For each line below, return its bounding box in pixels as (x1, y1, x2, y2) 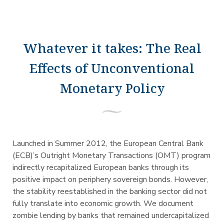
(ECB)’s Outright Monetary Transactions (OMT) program (12, 150, 210, 161)
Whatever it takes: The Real (22, 39, 201, 57)
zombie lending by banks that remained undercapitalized (12, 210, 209, 221)
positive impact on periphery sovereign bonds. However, (12, 174, 208, 185)
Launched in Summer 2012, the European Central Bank (12, 138, 203, 149)
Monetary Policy (59, 79, 164, 97)
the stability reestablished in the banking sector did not (12, 186, 207, 197)
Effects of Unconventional (29, 59, 194, 77)
